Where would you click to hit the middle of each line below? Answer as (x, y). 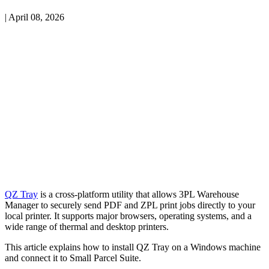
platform (93, 194)
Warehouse (218, 194)
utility (122, 194)
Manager (22, 205)
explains (65, 247)
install (123, 247)
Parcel (105, 258)
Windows (208, 247)
